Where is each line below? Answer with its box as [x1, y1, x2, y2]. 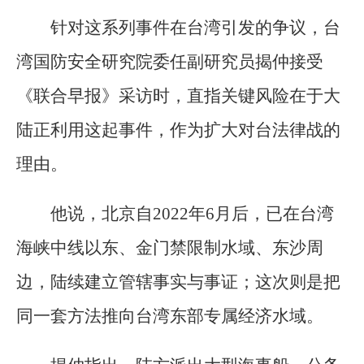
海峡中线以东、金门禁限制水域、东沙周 [16, 237, 323, 258]
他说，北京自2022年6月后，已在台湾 [50, 203, 334, 223]
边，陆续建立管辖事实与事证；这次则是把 [16, 271, 340, 292]
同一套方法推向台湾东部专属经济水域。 [16, 305, 323, 326]
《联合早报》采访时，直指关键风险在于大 [16, 85, 340, 106]
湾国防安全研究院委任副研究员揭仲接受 [16, 51, 323, 71]
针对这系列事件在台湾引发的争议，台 [50, 17, 340, 37]
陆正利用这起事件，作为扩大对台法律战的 [16, 119, 340, 140]
